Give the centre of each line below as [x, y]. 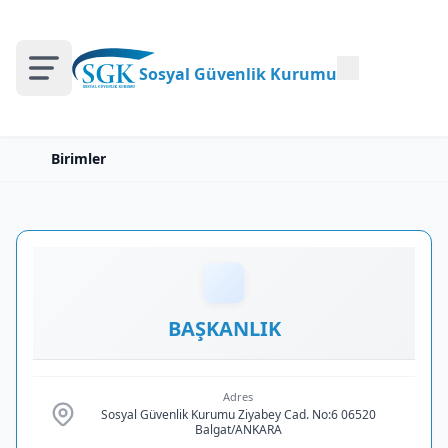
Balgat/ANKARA [238, 429]
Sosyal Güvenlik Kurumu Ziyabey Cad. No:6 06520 [238, 414]
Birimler [78, 158]
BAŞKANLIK [224, 328]
